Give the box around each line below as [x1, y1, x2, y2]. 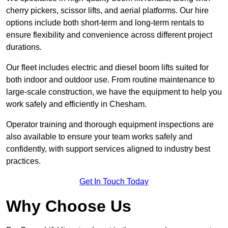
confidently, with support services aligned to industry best [6, 145, 210, 154]
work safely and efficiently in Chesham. [6, 100, 147, 109]
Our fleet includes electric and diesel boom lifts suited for [6, 63, 209, 72]
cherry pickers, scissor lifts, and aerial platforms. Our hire [6, 6, 209, 15]
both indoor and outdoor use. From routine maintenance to [6, 75, 215, 84]
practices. [6, 157, 41, 166]
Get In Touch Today [79, 177, 149, 186]
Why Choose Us [6, 197, 131, 216]
